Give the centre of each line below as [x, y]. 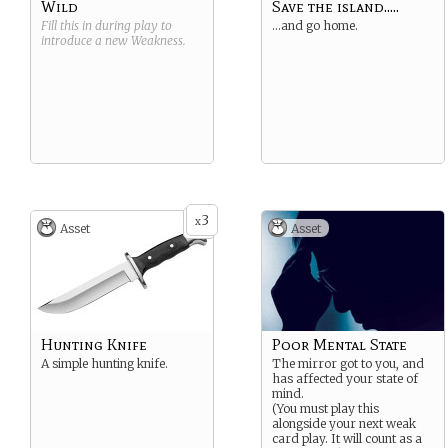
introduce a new [86, 40]
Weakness [157, 40]
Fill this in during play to [106, 25]
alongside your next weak [344, 423]
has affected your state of [345, 378]
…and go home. [315, 25]
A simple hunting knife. [104, 363]
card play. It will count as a [347, 438]
